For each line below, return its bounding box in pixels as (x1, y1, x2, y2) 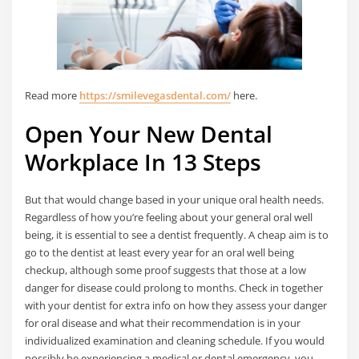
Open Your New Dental (25, 118, 273, 149)
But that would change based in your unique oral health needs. (25, 192, 325, 208)
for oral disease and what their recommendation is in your (25, 316, 301, 331)
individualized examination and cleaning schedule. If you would (25, 333, 325, 349)
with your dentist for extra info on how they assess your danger (25, 298, 328, 313)
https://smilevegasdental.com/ (79, 87, 232, 103)
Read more (25, 87, 80, 103)
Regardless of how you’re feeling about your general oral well (25, 210, 313, 225)
